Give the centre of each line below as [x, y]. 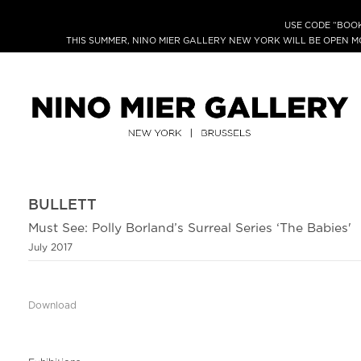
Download [52, 306]
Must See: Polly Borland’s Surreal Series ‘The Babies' [190, 229]
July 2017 [50, 248]
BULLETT [62, 205]
